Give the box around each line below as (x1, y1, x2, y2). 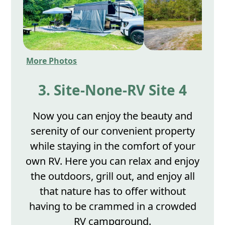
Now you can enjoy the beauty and (33, 108, 192, 123)
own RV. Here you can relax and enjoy (26, 154, 199, 168)
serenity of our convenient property (30, 124, 195, 138)
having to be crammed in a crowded (29, 199, 196, 213)
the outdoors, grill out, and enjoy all (30, 169, 195, 183)
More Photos (26, 55, 77, 66)
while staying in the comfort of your (30, 139, 195, 153)
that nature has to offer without (39, 184, 186, 198)
